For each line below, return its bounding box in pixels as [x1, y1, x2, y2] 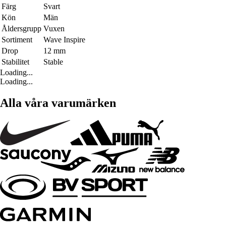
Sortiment [2, 35, 32, 44]
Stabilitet [2, 57, 29, 66]
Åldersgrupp [2, 24, 41, 33]
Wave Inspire [43, 35, 85, 44]
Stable [43, 57, 63, 66]
